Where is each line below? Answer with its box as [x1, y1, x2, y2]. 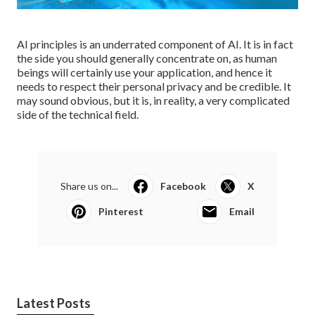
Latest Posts [17, 295, 91, 311]
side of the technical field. [17, 107, 139, 121]
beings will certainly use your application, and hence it [17, 65, 272, 79]
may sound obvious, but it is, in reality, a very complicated [17, 93, 290, 107]
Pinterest [98, 205, 143, 217]
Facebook [160, 179, 206, 192]
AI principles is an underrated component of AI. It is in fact [17, 37, 293, 51]
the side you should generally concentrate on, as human [17, 51, 277, 65]
